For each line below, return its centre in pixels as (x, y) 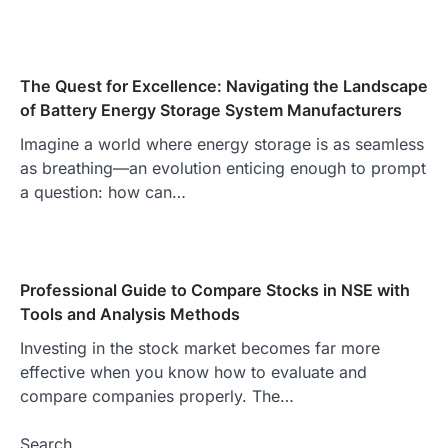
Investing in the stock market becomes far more (200, 347)
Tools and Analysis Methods (130, 313)
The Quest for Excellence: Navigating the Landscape (224, 85)
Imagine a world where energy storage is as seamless (222, 143)
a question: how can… (103, 191)
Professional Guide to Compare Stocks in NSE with (215, 289)
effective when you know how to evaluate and (193, 371)
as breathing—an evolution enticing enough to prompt (223, 167)
